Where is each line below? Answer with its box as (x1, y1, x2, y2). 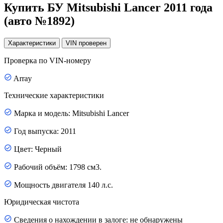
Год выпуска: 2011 (14, 127, 76, 136)
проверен (79, 39, 107, 47)
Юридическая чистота (4, 198, 79, 207)
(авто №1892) (4, 14, 75, 28)
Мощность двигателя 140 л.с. (14, 181, 113, 190)
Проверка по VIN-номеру (4, 56, 91, 65)
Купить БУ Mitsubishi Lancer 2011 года (4, 1, 213, 14)
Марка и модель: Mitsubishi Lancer (14, 109, 129, 118)
